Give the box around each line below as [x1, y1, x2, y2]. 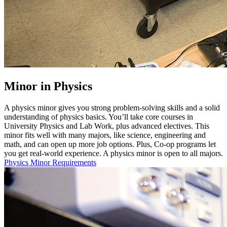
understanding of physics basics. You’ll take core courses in [4, 112, 193, 122]
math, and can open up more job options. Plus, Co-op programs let [4, 140, 216, 149]
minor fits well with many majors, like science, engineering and [4, 131, 206, 140]
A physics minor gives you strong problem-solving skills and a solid [4, 103, 220, 112]
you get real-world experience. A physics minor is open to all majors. [4, 149, 223, 158]
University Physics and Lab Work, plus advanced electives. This [4, 122, 209, 131]
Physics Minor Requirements [4, 158, 96, 167]
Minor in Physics [4, 80, 92, 93]
